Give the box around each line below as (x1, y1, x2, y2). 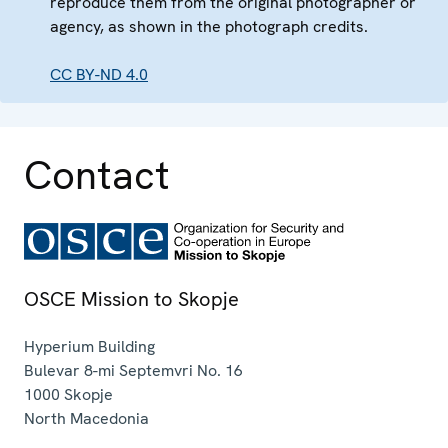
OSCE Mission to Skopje (24, 286, 239, 313)
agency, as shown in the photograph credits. (50, 15, 368, 37)
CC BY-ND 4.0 (50, 63, 148, 85)
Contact (24, 148, 170, 201)
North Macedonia (24, 408, 149, 430)
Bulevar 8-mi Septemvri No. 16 (24, 360, 243, 382)
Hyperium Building (24, 336, 155, 358)
